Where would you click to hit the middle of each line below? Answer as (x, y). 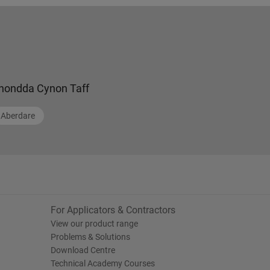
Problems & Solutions (90, 237)
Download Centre (83, 250)
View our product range (94, 224)
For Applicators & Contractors (113, 210)
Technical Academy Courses (102, 263)
